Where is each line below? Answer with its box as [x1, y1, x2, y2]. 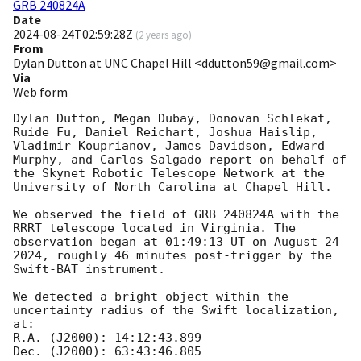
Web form [13, 84, 68, 101]
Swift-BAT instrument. [13, 262, 165, 277]
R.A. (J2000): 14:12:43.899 [13, 330, 201, 346]
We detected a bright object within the [13, 289, 288, 305]
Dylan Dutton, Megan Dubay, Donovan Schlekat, [13, 111, 332, 127]
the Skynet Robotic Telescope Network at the [13, 166, 325, 181]
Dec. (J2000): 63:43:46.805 [13, 344, 201, 359]
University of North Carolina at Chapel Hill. [13, 180, 332, 195]
